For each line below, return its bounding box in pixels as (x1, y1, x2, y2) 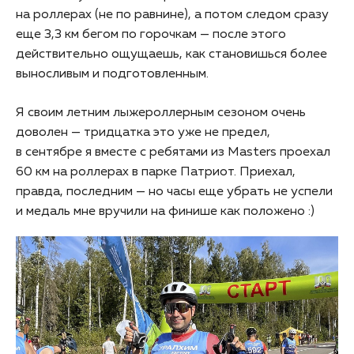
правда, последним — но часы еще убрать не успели (16, 185, 333, 198)
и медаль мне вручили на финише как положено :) (16, 205, 314, 218)
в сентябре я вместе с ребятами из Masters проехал (16, 145, 330, 159)
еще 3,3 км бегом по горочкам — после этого (16, 28, 286, 41)
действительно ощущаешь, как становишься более (16, 47, 327, 61)
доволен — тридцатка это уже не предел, (16, 126, 270, 139)
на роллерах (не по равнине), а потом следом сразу (16, 8, 329, 21)
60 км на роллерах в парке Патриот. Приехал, (16, 165, 296, 179)
